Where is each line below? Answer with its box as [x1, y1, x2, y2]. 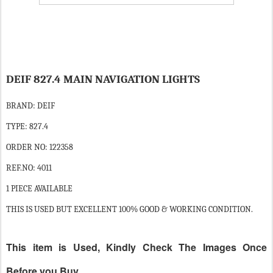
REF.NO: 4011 [6, 162, 52, 173]
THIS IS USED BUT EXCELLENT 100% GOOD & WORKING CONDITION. [6, 204, 253, 214]
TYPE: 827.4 [6, 121, 48, 132]
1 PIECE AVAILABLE [6, 183, 73, 194]
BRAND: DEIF [6, 100, 55, 111]
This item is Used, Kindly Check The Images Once [6, 239, 267, 254]
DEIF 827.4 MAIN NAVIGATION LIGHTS [6, 73, 200, 86]
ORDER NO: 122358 [6, 141, 73, 152]
